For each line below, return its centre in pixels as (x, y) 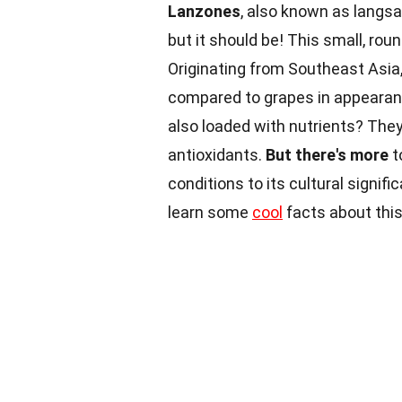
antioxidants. (217, 154)
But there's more (327, 154)
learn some (210, 212)
